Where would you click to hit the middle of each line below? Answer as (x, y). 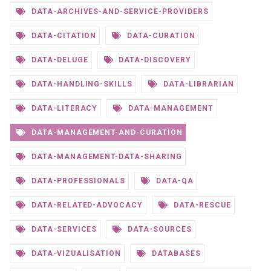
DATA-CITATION (63, 36)
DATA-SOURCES (158, 229)
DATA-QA (174, 181)
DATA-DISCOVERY (154, 60)
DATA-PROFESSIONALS (77, 181)
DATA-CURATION (160, 36)
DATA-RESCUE (201, 205)
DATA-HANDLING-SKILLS (81, 84)
